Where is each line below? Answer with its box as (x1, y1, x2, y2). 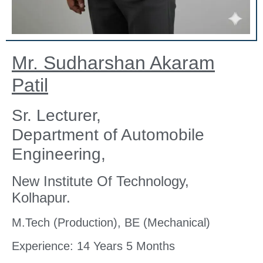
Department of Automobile (12, 125, 204, 144)
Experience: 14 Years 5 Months (12, 239, 175, 252)
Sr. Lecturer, (12, 106, 101, 124)
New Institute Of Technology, (12, 173, 189, 189)
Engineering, (12, 144, 106, 163)
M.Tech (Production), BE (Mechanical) (12, 215, 210, 229)
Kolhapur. (12, 189, 70, 205)
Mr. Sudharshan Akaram (12, 52, 215, 73)
